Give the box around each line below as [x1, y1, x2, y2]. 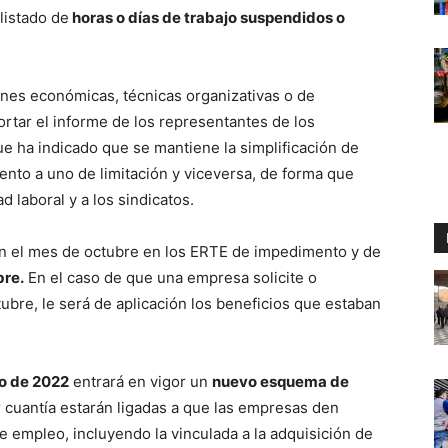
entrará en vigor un [69, 372, 212, 392]
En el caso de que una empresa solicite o [24, 268, 317, 288]
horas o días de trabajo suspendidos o [69, 8, 345, 28]
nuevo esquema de [212, 372, 349, 392]
